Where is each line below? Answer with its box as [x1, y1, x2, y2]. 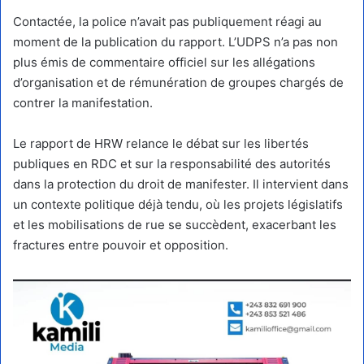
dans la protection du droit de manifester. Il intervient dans [13, 175, 349, 192]
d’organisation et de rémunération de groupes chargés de [13, 74, 344, 90]
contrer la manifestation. [13, 94, 153, 110]
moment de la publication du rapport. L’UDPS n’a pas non [13, 33, 338, 50]
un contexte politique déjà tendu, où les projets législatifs [13, 196, 343, 212]
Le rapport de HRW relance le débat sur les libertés [13, 135, 309, 151]
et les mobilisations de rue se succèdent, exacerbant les [13, 216, 336, 232]
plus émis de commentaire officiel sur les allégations [13, 54, 315, 70]
